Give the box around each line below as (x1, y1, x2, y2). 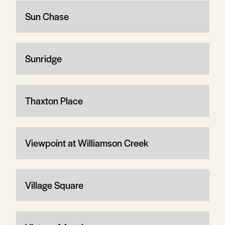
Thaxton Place (25, 93, 83, 107)
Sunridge (25, 51, 62, 65)
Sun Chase (25, 9, 69, 23)
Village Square (25, 178, 83, 192)
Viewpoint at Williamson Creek (25, 136, 148, 150)
